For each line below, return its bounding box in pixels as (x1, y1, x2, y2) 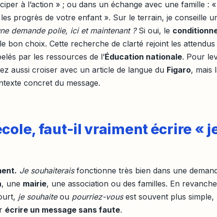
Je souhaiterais (19, 166, 74, 176)
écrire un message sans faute (5, 205, 120, 215)
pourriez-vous (72, 192, 123, 202)
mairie (23, 179, 46, 189)
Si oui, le (136, 25, 172, 35)
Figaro (167, 64, 191, 75)
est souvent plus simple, (123, 192, 214, 202)
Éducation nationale (105, 51, 182, 62)
